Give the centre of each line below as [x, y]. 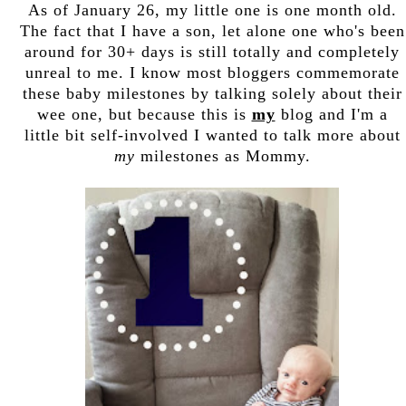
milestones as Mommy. [222, 155]
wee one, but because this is [144, 114]
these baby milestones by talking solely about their [212, 93]
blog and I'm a [331, 114]
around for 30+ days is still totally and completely [212, 51]
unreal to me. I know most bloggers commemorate [212, 72]
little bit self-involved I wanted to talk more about [212, 135]
